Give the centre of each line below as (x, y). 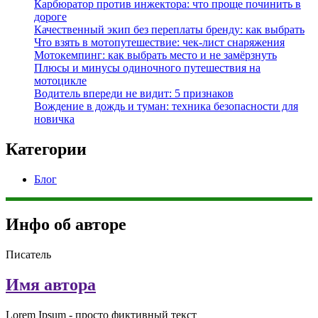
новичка (54, 119)
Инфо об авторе (66, 225)
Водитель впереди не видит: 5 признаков (134, 94)
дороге (50, 17)
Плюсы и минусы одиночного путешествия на (147, 68)
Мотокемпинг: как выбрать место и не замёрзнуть (155, 55)
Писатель (28, 255)
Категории (46, 149)
